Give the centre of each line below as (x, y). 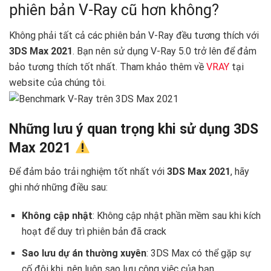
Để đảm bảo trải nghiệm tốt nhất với (88, 172)
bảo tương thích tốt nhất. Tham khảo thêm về (108, 67)
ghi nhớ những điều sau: (58, 188)
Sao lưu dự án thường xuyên (84, 253)
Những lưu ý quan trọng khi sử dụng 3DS (134, 129)
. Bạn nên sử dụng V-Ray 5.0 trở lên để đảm (165, 51)
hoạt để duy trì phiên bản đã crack (94, 231)
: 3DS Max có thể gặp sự (198, 253)
